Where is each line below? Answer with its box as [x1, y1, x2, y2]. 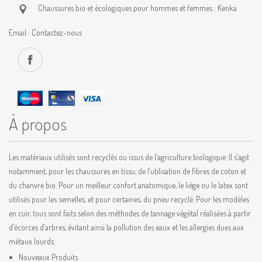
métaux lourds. [9, 236, 55, 246]
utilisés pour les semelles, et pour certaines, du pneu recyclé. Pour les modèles [9, 194, 249, 204]
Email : [9, 27, 32, 37]
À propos [9, 112, 67, 135]
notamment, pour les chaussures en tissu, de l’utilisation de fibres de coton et [9, 166, 246, 176]
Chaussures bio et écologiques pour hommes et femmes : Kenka [38, 3, 237, 13]
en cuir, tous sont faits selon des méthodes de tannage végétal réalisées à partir [9, 208, 251, 218]
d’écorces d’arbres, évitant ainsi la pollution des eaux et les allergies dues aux [9, 222, 244, 232]
